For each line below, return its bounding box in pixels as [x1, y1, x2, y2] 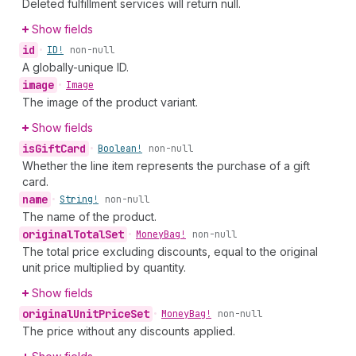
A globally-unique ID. [22, 60, 129, 74]
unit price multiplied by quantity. [22, 261, 186, 274]
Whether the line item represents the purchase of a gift [22, 159, 310, 172]
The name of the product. [22, 210, 157, 223]
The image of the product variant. [22, 95, 198, 109]
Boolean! [98, 142, 142, 155]
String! [60, 193, 99, 206]
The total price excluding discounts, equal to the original [22, 245, 318, 258]
